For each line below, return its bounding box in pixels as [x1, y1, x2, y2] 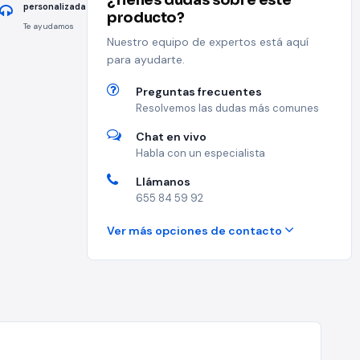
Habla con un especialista [136, 146, 265, 160]
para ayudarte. [107, 52, 185, 67]
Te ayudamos [23, 21, 74, 31]
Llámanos [136, 174, 190, 189]
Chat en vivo [136, 129, 207, 144]
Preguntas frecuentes [136, 84, 262, 99]
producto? [107, 9, 185, 27]
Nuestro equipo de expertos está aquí [107, 35, 309, 49]
